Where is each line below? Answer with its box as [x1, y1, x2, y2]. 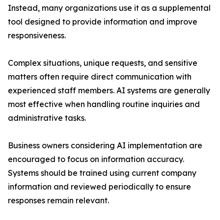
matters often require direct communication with [8, 72, 192, 82]
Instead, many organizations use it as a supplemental [8, 3, 211, 13]
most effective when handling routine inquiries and [8, 99, 200, 109]
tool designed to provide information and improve [8, 17, 197, 27]
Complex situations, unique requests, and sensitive [8, 58, 197, 68]
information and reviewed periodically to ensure [8, 182, 191, 192]
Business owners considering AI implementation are [8, 140, 202, 150]
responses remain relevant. [8, 195, 109, 205]
